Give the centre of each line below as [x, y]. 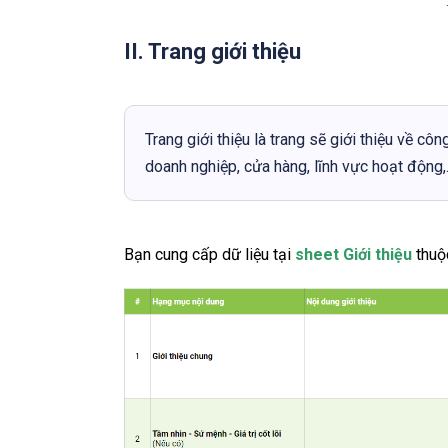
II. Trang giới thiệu [212, 51]
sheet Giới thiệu [355, 254]
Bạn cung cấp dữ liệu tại [207, 254]
